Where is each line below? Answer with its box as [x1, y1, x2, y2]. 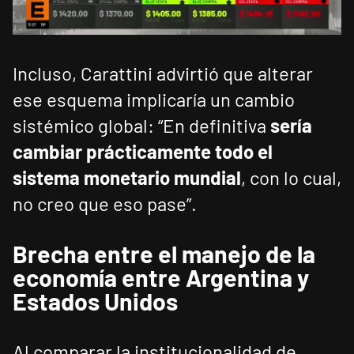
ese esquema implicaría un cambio [13, 88, 295, 111]
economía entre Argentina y [13, 263, 309, 292]
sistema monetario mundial [13, 166, 241, 190]
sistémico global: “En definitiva [13, 114, 270, 137]
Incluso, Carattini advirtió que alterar [13, 62, 313, 85]
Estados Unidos [13, 287, 178, 316]
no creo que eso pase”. [13, 192, 197, 216]
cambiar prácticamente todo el [13, 140, 273, 164]
